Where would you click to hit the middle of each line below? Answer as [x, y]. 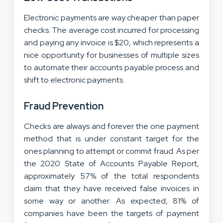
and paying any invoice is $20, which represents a [111, 42]
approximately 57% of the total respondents [111, 176]
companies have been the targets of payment [111, 213]
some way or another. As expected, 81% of [111, 201]
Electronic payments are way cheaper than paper [111, 17]
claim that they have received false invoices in [111, 188]
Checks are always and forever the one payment [111, 126]
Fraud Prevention [65, 106]
